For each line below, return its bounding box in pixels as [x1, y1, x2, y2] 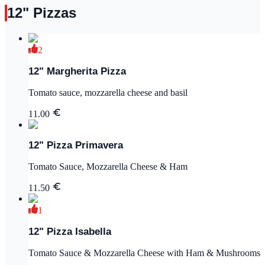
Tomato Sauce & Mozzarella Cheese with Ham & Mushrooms [28, 247, 260, 258]
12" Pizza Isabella [28, 226, 111, 238]
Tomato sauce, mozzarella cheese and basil [28, 87, 188, 98]
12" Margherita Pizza [28, 65, 126, 77]
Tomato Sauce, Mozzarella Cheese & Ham [28, 161, 188, 172]
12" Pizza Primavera [28, 140, 123, 151]
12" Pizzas [7, 5, 76, 21]
